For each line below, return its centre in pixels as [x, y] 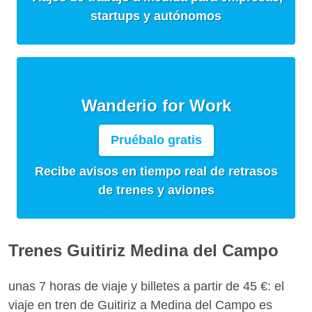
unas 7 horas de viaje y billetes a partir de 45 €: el [146, 286]
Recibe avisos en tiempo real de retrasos [156, 171]
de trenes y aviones [156, 190]
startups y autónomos [156, 16]
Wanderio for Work [156, 105]
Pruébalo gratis [156, 140]
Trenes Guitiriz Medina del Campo [143, 250]
